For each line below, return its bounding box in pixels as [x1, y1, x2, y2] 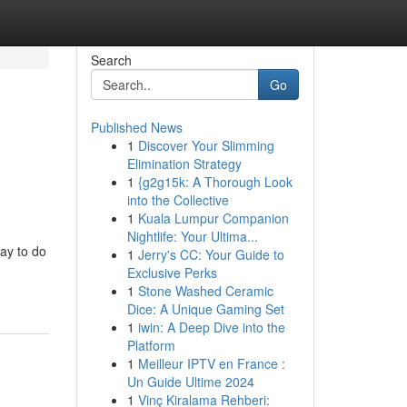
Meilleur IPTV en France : [137, 354, 285, 372]
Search [90, 51, 132, 69]
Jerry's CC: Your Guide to [137, 245, 284, 263]
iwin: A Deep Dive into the [137, 318, 285, 336]
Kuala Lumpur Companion [137, 209, 289, 227]
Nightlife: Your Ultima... [126, 227, 258, 245]
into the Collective [126, 191, 229, 209]
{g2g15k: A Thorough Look [137, 173, 293, 191]
